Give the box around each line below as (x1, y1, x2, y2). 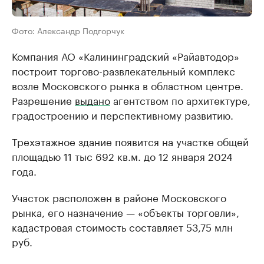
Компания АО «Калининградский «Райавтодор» (12, 47, 239, 63)
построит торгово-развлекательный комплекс (12, 62, 235, 78)
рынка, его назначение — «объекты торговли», (12, 203, 239, 219)
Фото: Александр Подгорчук (12, 23, 124, 37)
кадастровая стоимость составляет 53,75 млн (12, 218, 233, 234)
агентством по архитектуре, (110, 91, 250, 107)
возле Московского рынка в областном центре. (12, 77, 243, 93)
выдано (75, 91, 110, 107)
